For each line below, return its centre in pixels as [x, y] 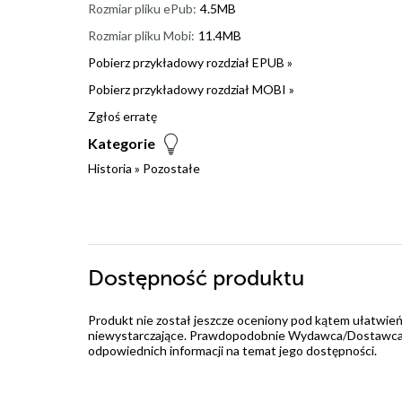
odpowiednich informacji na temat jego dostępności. [232, 351]
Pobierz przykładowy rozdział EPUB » [190, 63]
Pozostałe [171, 169]
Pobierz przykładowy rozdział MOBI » [191, 90]
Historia [110, 169]
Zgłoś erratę [122, 117]
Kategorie [122, 144]
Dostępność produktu [196, 279]
